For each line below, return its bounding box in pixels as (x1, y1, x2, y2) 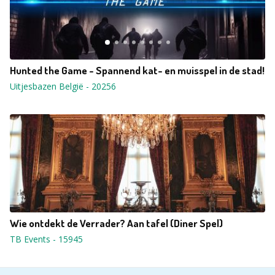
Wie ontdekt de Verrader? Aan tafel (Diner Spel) (10, 217, 223, 230)
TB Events (10, 233, 50, 245)
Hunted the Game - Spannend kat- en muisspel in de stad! (10, 64, 265, 77)
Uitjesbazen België (10, 80, 83, 92)
